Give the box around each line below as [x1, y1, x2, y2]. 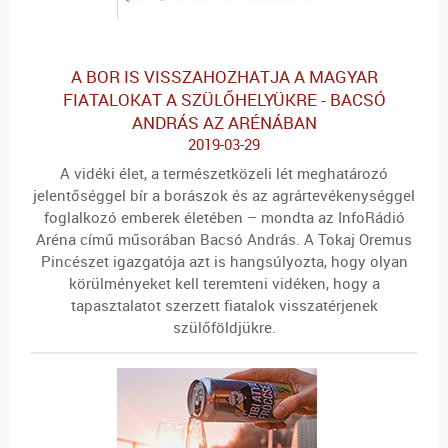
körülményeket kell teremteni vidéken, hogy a [68, 273, 380, 294]
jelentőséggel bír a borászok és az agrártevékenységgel [33, 185, 415, 206]
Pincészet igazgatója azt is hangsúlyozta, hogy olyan [40, 251, 408, 272]
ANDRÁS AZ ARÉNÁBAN [131, 110, 317, 134]
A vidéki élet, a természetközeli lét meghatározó [60, 163, 388, 184]
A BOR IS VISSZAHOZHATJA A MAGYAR [70, 64, 378, 88]
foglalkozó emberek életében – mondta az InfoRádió [43, 207, 405, 228]
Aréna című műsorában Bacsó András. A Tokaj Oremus [36, 229, 412, 250]
